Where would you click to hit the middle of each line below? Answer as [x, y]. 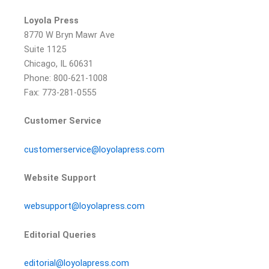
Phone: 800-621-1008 [66, 78]
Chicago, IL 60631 [59, 64]
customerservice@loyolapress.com [94, 149]
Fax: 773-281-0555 [60, 93]
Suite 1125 [45, 50]
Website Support [60, 178]
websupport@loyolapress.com [84, 206]
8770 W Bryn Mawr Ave [69, 35]
